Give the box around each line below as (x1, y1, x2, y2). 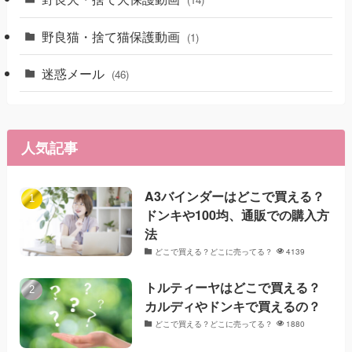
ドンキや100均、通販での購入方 (145, 205, 330, 224)
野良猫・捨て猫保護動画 (42, 26, 184, 46)
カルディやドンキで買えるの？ (145, 297, 321, 316)
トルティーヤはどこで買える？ (145, 278, 321, 297)
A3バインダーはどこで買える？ (145, 186, 325, 205)
